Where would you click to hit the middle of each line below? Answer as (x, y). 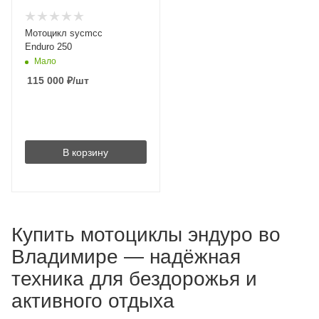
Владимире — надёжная (126, 257)
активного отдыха (93, 301)
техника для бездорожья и (134, 279)
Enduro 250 (48, 47)
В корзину (86, 152)
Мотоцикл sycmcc (64, 33)
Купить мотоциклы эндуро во (146, 235)
